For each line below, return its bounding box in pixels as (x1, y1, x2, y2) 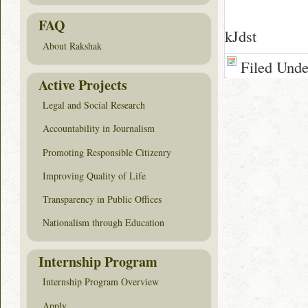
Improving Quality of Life (43, 168, 146, 182)
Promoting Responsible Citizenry (43, 145, 171, 159)
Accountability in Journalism (43, 122, 155, 135)
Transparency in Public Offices (43, 192, 162, 206)
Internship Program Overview (43, 275, 159, 289)
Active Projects (38, 74, 127, 95)
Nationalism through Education (43, 216, 164, 230)
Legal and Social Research (43, 98, 145, 112)
